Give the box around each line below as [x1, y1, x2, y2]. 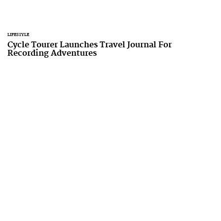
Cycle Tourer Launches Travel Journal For [7, 40, 172, 50]
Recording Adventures [7, 48, 97, 58]
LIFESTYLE [7, 32, 29, 37]
